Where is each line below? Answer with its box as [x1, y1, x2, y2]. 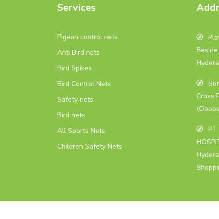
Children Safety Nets [57, 142, 122, 151]
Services [57, 1, 96, 14]
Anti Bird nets [57, 48, 100, 57]
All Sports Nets [57, 126, 105, 135]
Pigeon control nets [57, 32, 118, 42]
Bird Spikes [57, 64, 92, 73]
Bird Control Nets [57, 79, 111, 88]
